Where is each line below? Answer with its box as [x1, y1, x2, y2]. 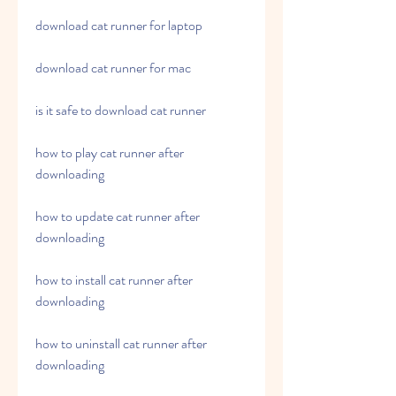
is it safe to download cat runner [35, 100, 206, 120]
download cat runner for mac [35, 57, 191, 78]
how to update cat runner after [35, 206, 200, 226]
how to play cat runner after [35, 142, 184, 163]
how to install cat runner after [35, 270, 193, 290]
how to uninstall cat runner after [35, 333, 207, 354]
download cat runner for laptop [35, 15, 202, 35]
